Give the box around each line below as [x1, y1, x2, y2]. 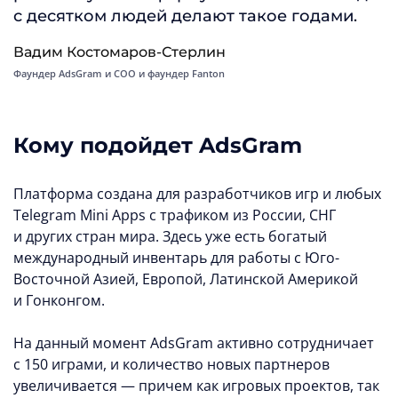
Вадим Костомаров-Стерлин [13, 44, 226, 61]
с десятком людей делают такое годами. [13, 6, 357, 27]
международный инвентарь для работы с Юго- [13, 248, 339, 268]
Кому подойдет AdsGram [13, 132, 302, 159]
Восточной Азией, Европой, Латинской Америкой [13, 269, 358, 290]
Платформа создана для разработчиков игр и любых [13, 184, 381, 204]
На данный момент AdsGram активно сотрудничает [13, 333, 374, 354]
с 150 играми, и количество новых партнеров [13, 354, 330, 375]
